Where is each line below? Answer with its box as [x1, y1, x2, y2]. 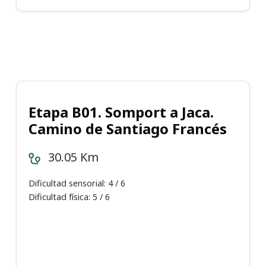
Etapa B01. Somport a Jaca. [28, 102, 214, 122]
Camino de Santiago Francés [28, 119, 227, 139]
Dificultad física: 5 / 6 [28, 191, 110, 203]
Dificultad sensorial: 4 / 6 [28, 178, 125, 189]
